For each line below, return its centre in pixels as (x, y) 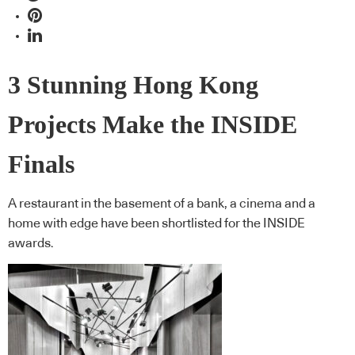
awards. (31, 244)
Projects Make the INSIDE (153, 124)
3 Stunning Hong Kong (133, 85)
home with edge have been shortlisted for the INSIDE (157, 224)
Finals (41, 164)
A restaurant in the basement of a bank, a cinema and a (162, 204)
